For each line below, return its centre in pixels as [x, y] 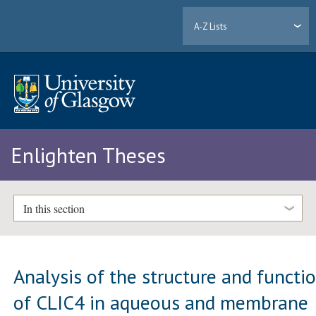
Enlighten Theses [88, 155]
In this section [54, 208]
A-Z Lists [211, 26]
